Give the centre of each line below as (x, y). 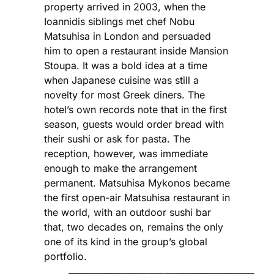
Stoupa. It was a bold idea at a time (126, 66)
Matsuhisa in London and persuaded (128, 36)
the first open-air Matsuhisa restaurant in (137, 198)
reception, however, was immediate (126, 154)
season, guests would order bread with (134, 124)
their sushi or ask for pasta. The (117, 139)
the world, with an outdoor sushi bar (128, 213)
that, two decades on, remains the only (134, 227)
